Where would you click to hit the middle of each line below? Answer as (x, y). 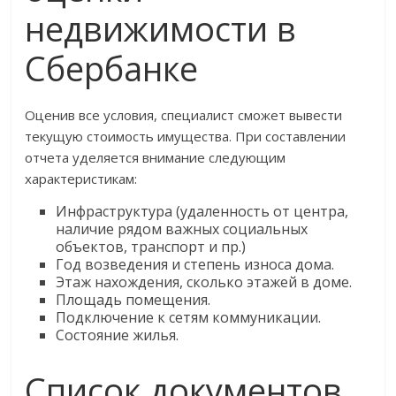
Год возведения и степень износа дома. (195, 265)
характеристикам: (81, 179)
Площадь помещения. (133, 300)
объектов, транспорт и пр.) (151, 247)
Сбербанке (112, 69)
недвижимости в (161, 29)
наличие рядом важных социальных (182, 229)
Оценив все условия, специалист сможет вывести (184, 115)
